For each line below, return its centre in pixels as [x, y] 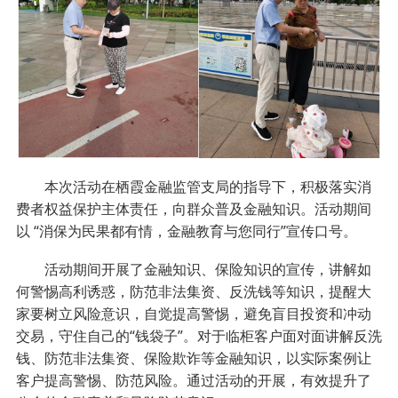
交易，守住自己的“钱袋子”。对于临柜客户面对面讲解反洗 [199, 335]
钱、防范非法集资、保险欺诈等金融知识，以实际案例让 [193, 358]
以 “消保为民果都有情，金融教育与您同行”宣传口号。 [186, 231]
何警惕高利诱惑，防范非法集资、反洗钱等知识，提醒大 [193, 291]
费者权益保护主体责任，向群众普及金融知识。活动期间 [193, 208]
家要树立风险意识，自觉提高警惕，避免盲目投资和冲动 [193, 313]
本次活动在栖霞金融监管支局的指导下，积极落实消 [193, 186]
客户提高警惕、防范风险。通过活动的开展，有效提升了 [193, 380]
